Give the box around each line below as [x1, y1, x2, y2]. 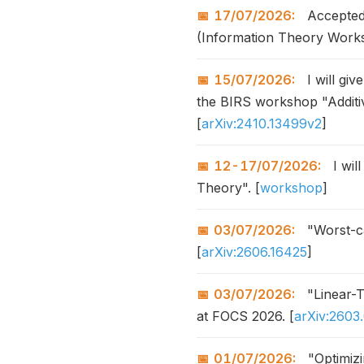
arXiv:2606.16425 [201, 244, 307, 260]
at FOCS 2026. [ [197, 308, 294, 324]
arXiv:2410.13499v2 [201, 115, 322, 132]
